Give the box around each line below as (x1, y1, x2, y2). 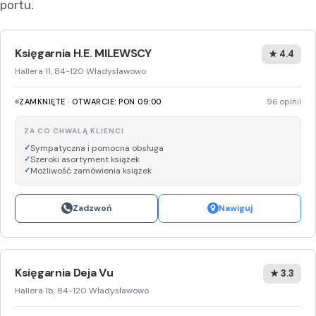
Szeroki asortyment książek (30, 153, 140, 165)
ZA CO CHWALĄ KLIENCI (24, 126, 124, 135)
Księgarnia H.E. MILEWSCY (15, 45, 152, 61)
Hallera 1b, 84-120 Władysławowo (15, 284, 149, 296)
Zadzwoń (73, 202, 111, 214)
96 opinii (267, 96, 301, 107)
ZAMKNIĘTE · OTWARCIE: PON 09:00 (19, 96, 162, 107)
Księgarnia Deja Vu (15, 265, 114, 280)
